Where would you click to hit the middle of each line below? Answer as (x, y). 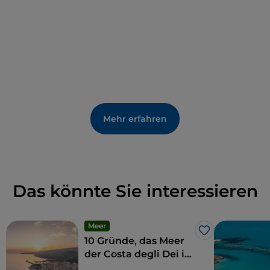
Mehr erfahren (135, 119)
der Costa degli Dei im (140, 254)
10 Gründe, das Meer (134, 241)
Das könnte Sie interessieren (135, 191)
